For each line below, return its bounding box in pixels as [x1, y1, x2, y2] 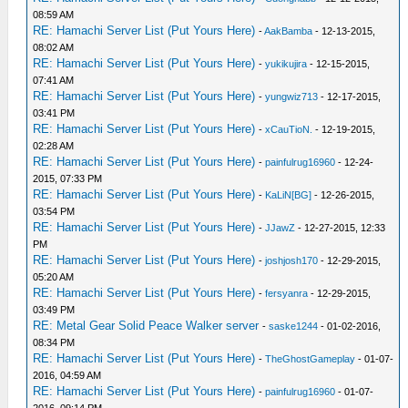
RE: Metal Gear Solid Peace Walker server [33, 319, 260, 332]
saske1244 [269, 321, 319, 331]
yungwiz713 [265, 91, 319, 102]
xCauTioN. [265, 124, 313, 135]
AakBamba [264, 25, 313, 36]
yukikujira [265, 58, 308, 69]
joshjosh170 [265, 255, 319, 266]
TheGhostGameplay [265, 353, 356, 364]
